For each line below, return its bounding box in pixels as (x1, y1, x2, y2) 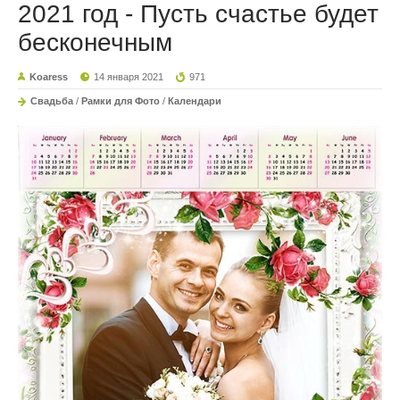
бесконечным (18, 28, 172, 56)
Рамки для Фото (81, 95, 160, 106)
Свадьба (30, 95, 73, 106)
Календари (168, 95, 221, 106)
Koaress (29, 71, 68, 82)
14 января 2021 (94, 71, 164, 82)
